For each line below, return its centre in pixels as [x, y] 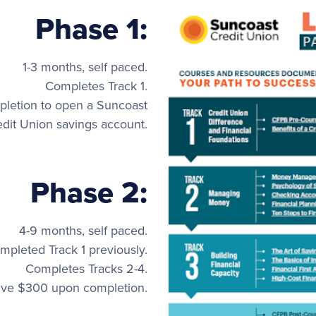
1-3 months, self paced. [85, 67]
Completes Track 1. [96, 86]
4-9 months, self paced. [83, 231]
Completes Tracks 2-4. [86, 269]
